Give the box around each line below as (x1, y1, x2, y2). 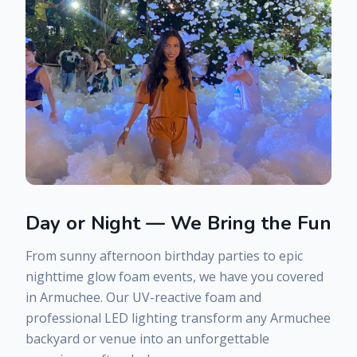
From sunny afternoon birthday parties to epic (25, 246, 303, 265)
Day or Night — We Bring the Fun (25, 210, 331, 236)
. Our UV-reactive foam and (100, 288, 261, 306)
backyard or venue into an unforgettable (25, 329, 269, 347)
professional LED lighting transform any (25, 308, 270, 327)
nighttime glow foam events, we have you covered (25, 267, 324, 285)
